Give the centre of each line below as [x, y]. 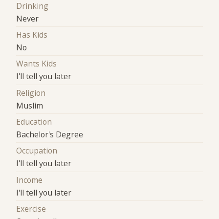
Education [34, 122]
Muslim [30, 105]
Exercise [31, 209]
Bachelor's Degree [50, 135]
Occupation [37, 151]
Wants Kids [37, 64]
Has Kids [32, 35]
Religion [31, 93]
